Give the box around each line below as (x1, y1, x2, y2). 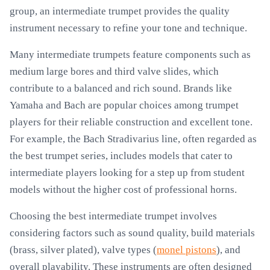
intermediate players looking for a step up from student (10, 167, 245, 178)
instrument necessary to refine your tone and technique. (10, 22, 247, 34)
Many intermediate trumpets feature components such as (10, 49, 251, 60)
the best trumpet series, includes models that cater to (10, 150, 233, 162)
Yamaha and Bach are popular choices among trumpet (10, 99, 239, 111)
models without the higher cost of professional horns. (10, 184, 237, 195)
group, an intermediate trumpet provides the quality (10, 5, 230, 17)
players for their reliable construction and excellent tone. (10, 116, 253, 128)
